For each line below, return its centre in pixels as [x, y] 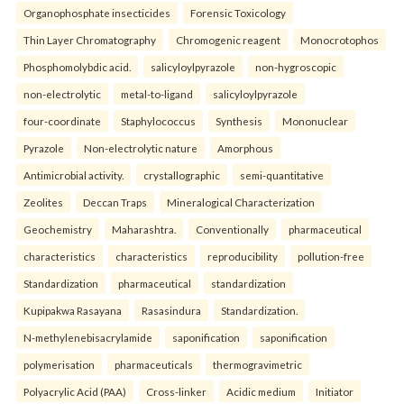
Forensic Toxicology [238, 13]
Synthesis [239, 121]
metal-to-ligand [157, 94]
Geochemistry [58, 229]
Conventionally [232, 229]
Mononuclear [315, 121]
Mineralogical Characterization [241, 202]
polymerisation [59, 364]
